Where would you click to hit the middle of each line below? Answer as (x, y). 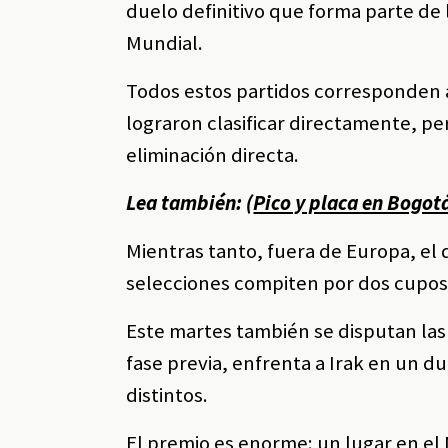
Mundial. (165, 43)
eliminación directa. (213, 155)
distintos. (167, 395)
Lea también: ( (190, 203)
